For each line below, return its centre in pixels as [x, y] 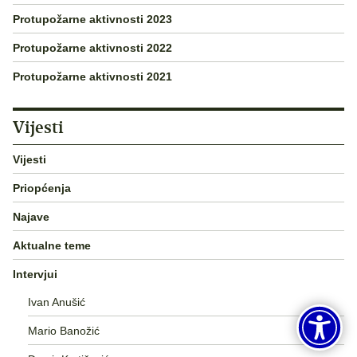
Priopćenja [42, 188]
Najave [31, 216]
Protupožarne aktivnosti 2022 [92, 47]
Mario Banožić [63, 330]
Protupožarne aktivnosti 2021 [92, 76]
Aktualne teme [52, 245]
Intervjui [35, 274]
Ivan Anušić [56, 302]
